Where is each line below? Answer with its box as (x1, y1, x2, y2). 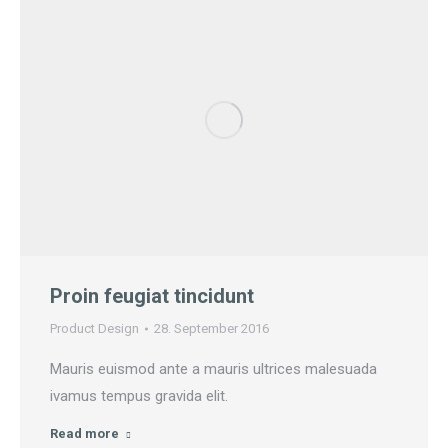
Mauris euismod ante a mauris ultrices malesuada (50, 360, 377, 379)
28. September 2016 (154, 321, 269, 337)
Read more (50, 426, 119, 442)
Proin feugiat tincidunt (50, 284, 254, 309)
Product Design (50, 321, 139, 337)
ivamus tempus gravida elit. (50, 387, 228, 406)
